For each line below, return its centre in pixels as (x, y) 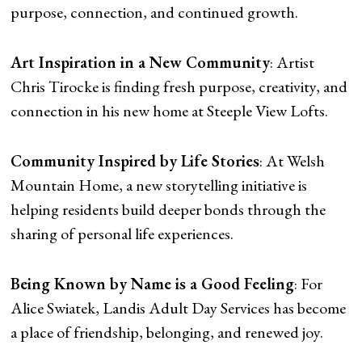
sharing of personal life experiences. (122, 233)
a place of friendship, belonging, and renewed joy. (167, 332)
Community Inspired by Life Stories (135, 160)
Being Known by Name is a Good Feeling (153, 283)
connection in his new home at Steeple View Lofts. (170, 110)
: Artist (293, 62)
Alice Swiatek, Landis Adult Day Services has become (179, 307)
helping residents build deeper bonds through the (168, 209)
